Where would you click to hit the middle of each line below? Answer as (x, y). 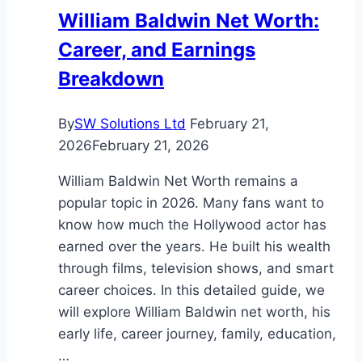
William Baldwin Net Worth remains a (178, 181)
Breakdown (111, 78)
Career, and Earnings (157, 49)
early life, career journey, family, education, (197, 333)
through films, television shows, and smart (196, 268)
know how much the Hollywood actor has (192, 224)
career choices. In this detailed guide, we (192, 290)
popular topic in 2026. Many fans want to (191, 202)
